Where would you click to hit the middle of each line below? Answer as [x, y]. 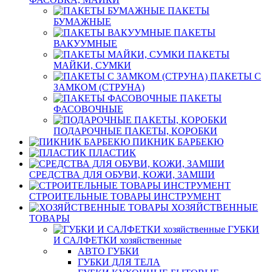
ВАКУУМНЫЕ [85, 43]
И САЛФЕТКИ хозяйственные [117, 240]
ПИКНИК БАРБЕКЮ [178, 142]
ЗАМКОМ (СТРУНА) [99, 87]
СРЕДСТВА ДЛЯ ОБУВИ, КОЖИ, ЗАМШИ [122, 175]
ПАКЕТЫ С [236, 76]
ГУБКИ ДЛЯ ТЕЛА [119, 262]
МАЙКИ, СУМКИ [92, 65]
